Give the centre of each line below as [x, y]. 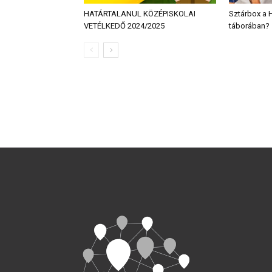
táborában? [249, 25]
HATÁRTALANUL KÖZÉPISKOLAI [140, 13]
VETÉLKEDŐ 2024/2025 [124, 25]
